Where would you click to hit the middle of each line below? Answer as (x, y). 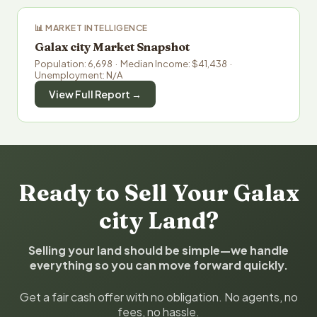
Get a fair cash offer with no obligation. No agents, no (158, 297)
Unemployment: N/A (79, 75)
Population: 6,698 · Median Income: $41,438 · (134, 64)
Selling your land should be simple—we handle (158, 250)
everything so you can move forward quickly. (158, 265)
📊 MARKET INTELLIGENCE (91, 28)
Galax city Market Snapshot (112, 47)
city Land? (158, 220)
